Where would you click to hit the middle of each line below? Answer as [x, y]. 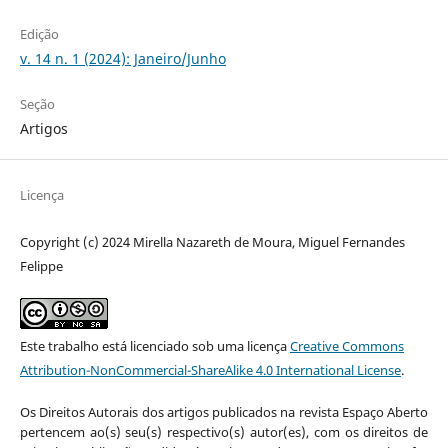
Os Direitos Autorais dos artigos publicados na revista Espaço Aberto [224, 411]
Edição [39, 33]
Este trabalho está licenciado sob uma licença [154, 345]
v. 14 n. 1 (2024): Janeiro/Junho [122, 58]
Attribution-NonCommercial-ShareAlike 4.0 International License [210, 369]
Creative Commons [346, 345]
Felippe [41, 265]
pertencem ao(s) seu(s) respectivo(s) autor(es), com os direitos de [224, 431]
